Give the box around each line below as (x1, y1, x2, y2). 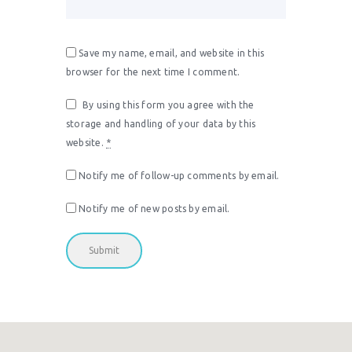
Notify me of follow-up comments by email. (79, 170, 280, 181)
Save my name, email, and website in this (79, 48, 265, 59)
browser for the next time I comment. (66, 67, 240, 78)
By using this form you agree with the (82, 100, 255, 111)
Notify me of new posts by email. (79, 203, 230, 214)
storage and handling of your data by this (66, 119, 256, 130)
